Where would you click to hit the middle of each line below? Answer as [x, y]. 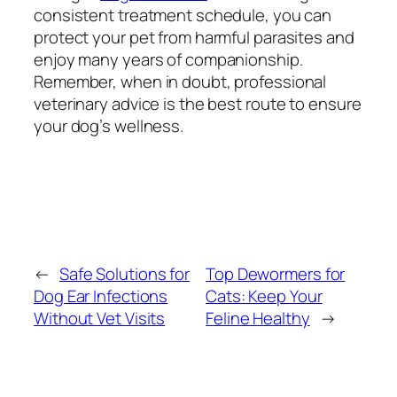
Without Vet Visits [100, 319]
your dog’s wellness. [109, 125]
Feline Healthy [258, 319]
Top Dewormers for [276, 274]
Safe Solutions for [125, 274]
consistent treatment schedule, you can [183, 15]
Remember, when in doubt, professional [180, 81]
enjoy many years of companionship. [168, 59]
